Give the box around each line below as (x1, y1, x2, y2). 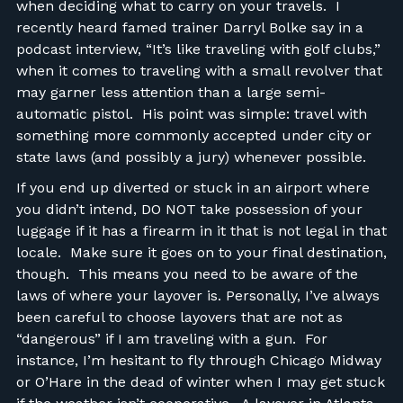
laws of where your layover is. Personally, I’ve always (15, 286, 380, 304)
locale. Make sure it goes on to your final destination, (15, 243, 387, 261)
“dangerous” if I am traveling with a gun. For (15, 329, 327, 347)
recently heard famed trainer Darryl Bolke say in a (15, 18, 363, 36)
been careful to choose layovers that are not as (15, 308, 343, 326)
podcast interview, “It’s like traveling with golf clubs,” (15, 40, 381, 58)
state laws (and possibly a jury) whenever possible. (15, 148, 366, 166)
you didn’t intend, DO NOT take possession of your (15, 200, 363, 218)
